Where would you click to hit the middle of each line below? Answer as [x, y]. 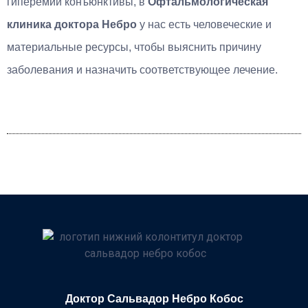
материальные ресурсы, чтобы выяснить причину [134, 47]
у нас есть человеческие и [206, 24]
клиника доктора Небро [73, 24]
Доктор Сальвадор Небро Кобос [154, 298]
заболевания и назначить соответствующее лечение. [142, 69]
